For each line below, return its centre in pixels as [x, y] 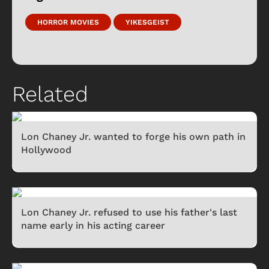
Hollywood [46, 150]
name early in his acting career [93, 225]
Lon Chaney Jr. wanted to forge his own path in [133, 136]
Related [50, 94]
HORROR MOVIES [68, 22]
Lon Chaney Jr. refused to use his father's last [129, 212]
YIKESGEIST [147, 22]
